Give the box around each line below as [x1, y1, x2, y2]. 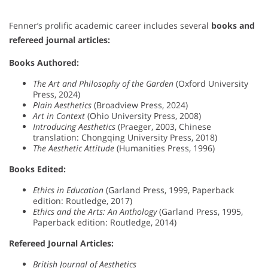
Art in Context [33, 110, 85, 122]
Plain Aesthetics [33, 99, 92, 111]
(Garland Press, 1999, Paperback [103, 184, 234, 196]
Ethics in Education [33, 184, 103, 196]
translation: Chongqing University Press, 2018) [33, 132, 217, 144]
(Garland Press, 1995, [157, 206, 243, 218]
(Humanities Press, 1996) [114, 142, 215, 154]
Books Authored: [9, 57, 79, 69]
